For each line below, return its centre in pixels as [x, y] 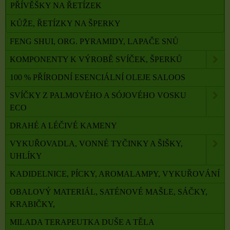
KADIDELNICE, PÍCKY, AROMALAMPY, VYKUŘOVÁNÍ [115, 174]
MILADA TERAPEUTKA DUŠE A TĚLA [82, 222]
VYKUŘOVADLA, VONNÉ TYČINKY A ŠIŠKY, [96, 143]
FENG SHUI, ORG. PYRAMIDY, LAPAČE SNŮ [94, 41]
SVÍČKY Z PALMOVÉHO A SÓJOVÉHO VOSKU [98, 95]
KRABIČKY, [32, 204]
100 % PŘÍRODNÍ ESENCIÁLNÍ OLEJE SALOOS [98, 77]
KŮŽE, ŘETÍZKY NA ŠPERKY [65, 23]
